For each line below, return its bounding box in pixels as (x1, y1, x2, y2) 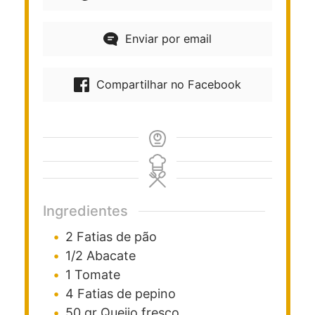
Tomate (75, 267, 120, 283)
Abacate (86, 248, 136, 264)
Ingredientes (43, 202, 128, 220)
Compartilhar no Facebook (92, 77, 241, 92)
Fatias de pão (77, 229, 157, 245)
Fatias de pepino (77, 286, 176, 302)
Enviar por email (122, 32, 212, 46)
